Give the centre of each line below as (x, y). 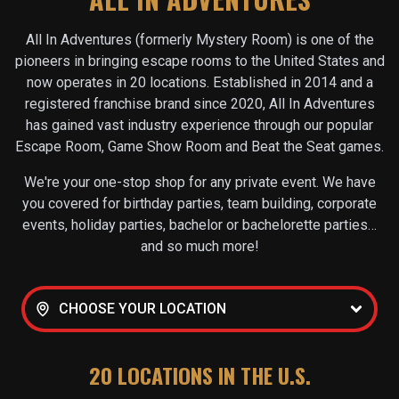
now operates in (78, 83)
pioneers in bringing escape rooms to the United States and (199, 61)
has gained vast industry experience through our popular (199, 126)
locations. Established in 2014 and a (261, 83)
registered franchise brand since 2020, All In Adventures (199, 104)
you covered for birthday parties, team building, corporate (199, 204)
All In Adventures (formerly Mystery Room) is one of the (199, 40)
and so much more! (199, 247)
